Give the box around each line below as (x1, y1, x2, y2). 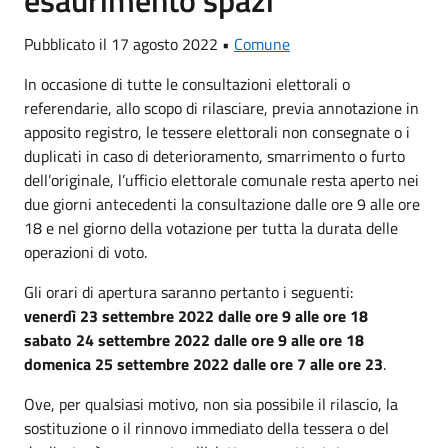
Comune (234, 32, 290, 56)
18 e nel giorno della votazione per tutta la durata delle (24, 216, 398, 240)
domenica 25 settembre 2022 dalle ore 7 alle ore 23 (24, 352, 383, 376)
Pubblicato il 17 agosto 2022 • (24, 32, 234, 56)
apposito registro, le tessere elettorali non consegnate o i (24, 120, 410, 144)
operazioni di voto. (24, 240, 147, 264)
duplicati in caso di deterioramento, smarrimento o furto (24, 144, 405, 168)
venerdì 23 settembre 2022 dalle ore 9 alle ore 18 (24, 304, 368, 328)
